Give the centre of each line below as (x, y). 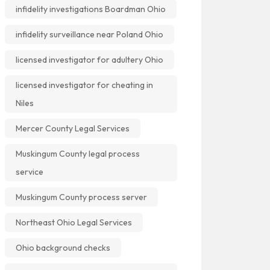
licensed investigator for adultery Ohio (89, 60)
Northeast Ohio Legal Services (74, 222)
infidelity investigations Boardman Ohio (91, 9)
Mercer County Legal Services (73, 128)
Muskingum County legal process (78, 154)
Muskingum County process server (81, 197)
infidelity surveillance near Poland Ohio (89, 34)
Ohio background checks (63, 248)
